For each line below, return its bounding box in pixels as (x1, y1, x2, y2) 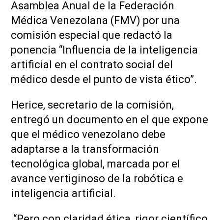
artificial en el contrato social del (11, 58, 173, 71)
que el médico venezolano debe (11, 128, 165, 140)
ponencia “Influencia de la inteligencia (11, 43, 198, 56)
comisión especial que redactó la (11, 28, 172, 41)
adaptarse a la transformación (11, 142, 159, 155)
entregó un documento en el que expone (11, 113, 208, 126)
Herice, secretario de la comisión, (11, 98, 174, 111)
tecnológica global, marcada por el (11, 157, 180, 170)
